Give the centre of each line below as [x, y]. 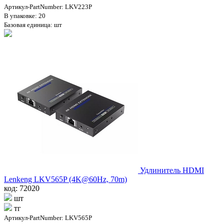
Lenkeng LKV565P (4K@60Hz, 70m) [65, 179]
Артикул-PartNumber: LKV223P [48, 6]
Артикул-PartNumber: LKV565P [48, 217]
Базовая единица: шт [33, 24]
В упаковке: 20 [25, 15]
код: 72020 [22, 188]
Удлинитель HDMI [172, 170]
